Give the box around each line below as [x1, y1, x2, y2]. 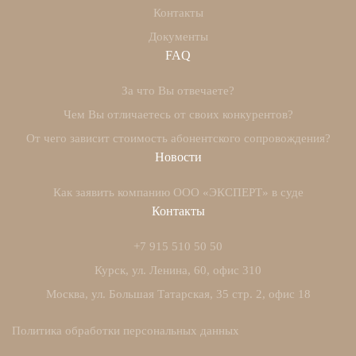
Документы [148, 30, 208, 44]
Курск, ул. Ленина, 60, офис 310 [95, 264, 261, 277]
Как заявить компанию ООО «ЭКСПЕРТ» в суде [52, 186, 304, 199]
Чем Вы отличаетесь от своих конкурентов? [63, 108, 293, 122]
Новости [154, 150, 202, 164]
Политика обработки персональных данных [12, 324, 239, 338]
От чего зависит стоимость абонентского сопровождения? [25, 132, 331, 145]
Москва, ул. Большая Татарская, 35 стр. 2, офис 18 [45, 288, 311, 301]
